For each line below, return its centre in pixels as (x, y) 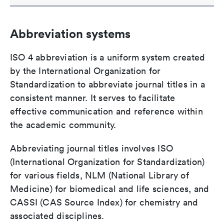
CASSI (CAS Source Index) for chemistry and (104, 202)
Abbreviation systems (70, 34)
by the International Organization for (85, 71)
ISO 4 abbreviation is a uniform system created (108, 57)
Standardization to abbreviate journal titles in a (107, 84)
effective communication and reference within (106, 111)
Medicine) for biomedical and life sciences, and (110, 189)
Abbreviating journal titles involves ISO (92, 148)
